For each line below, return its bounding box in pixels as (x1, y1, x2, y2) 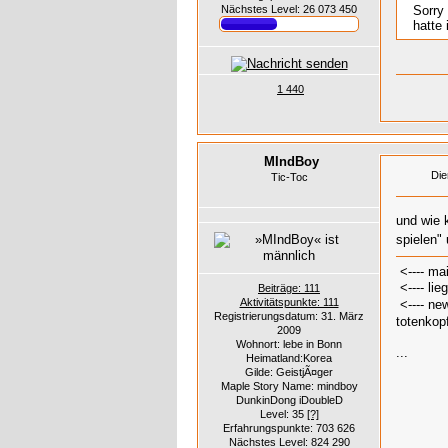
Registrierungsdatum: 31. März (214, 309, 364, 322)
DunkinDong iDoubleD (235, 393, 343, 406)
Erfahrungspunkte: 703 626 (223, 421, 355, 434)
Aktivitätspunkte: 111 (239, 295, 339, 308)
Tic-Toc (270, 170, 308, 183)
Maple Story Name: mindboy (220, 379, 358, 392)
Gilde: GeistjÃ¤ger (245, 365, 333, 378)
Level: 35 (259, 407, 307, 420)
